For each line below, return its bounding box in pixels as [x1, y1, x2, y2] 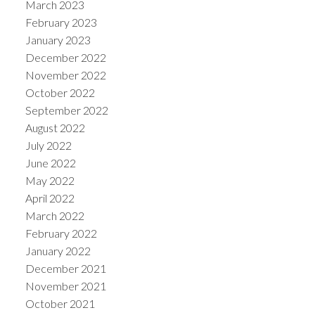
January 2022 [25, 244, 91, 258]
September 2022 [25, 103, 108, 117]
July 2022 [25, 139, 72, 153]
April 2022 [25, 191, 75, 205]
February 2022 [25, 226, 97, 240]
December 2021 [25, 262, 106, 276]
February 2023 [25, 15, 97, 30]
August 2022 [25, 121, 85, 135]
